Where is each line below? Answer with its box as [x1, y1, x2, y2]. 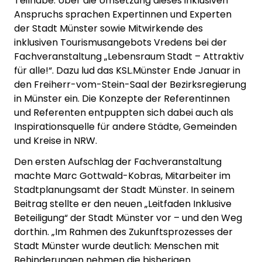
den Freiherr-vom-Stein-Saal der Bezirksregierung [14, 78, 246, 92]
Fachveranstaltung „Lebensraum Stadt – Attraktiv [14, 50, 244, 64]
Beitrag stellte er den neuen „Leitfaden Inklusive [14, 197, 232, 211]
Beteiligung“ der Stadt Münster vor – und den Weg [14, 211, 242, 225]
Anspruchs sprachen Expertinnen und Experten [14, 8, 232, 22]
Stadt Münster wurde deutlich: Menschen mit [14, 239, 219, 253]
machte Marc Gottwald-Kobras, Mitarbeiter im [14, 169, 230, 183]
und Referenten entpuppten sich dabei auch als [14, 106, 233, 120]
